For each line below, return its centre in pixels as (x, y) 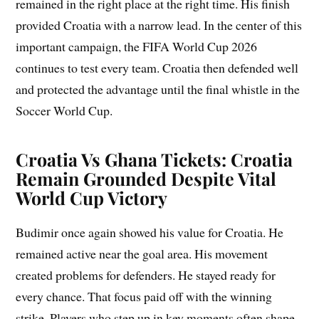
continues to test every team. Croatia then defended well (157, 67)
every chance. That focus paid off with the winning (144, 296)
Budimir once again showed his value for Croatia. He (150, 232)
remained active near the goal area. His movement (142, 253)
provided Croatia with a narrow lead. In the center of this (159, 25)
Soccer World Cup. (64, 110)
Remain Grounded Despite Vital (146, 178)
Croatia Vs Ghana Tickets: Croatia (155, 159)
